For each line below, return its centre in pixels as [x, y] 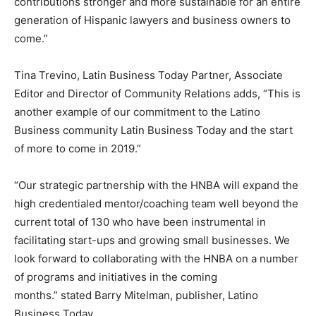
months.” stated [54, 295]
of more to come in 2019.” [78, 148]
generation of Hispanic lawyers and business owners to [152, 20]
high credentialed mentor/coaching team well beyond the [156, 203]
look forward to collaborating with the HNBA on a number [156, 258]
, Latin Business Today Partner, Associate [180, 75]
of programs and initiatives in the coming [116, 276]
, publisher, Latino [214, 295]
